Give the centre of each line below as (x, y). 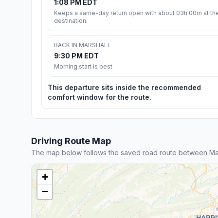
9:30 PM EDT (76, 55)
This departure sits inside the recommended (124, 87)
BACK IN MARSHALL (82, 45)
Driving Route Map (71, 141)
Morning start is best (83, 66)
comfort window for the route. (100, 97)
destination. (71, 20)
